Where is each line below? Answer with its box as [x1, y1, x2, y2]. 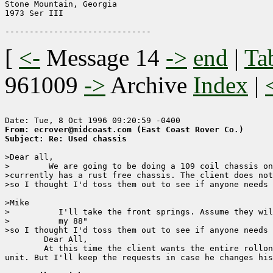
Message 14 [46, 44, 160, 71]
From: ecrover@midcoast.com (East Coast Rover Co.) [5, 125, 244, 135]
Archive [105, 72, 193, 99]
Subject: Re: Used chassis [5, 134, 127, 144]
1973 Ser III [5, 9, 63, 18]
